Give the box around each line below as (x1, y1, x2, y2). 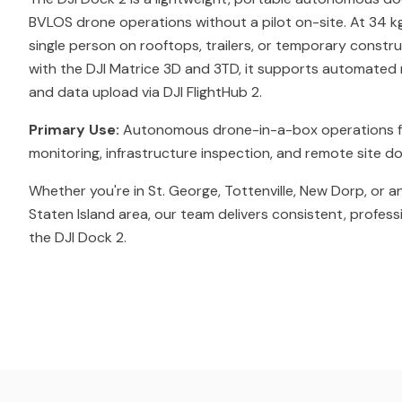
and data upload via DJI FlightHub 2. (29, 83, 262, 101)
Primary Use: (29, 120, 119, 139)
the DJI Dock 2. (29, 228, 127, 247)
